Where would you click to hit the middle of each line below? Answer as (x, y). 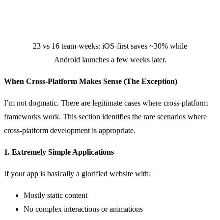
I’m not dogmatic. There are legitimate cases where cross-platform (106, 103)
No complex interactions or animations (83, 209)
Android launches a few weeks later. (110, 59)
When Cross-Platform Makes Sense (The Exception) (91, 81)
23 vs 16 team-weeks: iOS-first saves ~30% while (110, 46)
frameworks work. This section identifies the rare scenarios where (105, 116)
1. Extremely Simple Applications (59, 152)
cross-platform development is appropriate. (70, 130)
